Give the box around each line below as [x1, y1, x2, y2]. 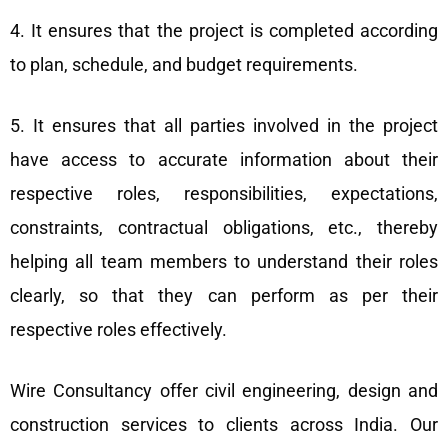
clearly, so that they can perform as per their [10, 284, 438, 306]
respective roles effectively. [10, 318, 231, 340]
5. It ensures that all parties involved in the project [10, 114, 438, 136]
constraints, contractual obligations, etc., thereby [10, 216, 438, 238]
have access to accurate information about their [10, 148, 438, 170]
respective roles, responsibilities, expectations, [10, 182, 438, 204]
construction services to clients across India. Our [10, 413, 438, 435]
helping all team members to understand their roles [10, 250, 438, 272]
